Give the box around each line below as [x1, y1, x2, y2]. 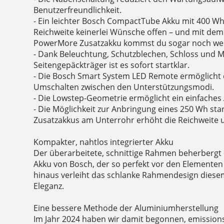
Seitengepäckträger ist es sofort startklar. [33, 59, 190, 71]
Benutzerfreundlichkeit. [33, 4, 122, 16]
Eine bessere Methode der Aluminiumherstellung [33, 202, 219, 214]
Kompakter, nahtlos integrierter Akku [33, 136, 174, 148]
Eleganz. [33, 180, 64, 192]
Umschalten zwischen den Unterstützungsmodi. [33, 81, 214, 93]
